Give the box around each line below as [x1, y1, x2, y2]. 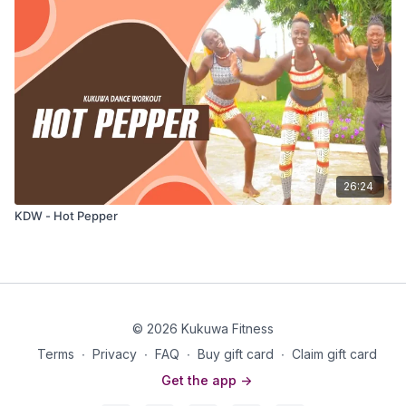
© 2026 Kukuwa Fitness [132, 321, 274, 336]
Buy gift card [197, 346, 274, 362]
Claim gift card [291, 346, 377, 362]
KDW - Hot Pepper [14, 208, 118, 223]
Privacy [92, 346, 137, 362]
